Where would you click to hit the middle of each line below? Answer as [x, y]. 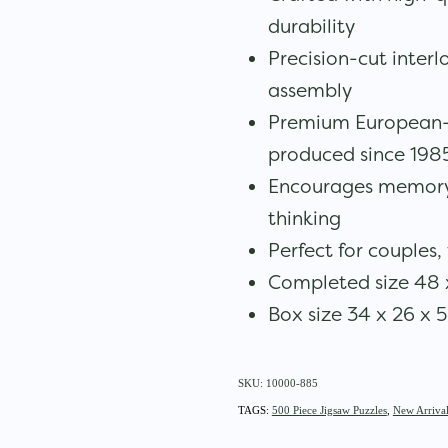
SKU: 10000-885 [277, 382]
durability [311, 25]
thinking [304, 217]
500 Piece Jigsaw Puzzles [329, 409]
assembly [309, 89]
